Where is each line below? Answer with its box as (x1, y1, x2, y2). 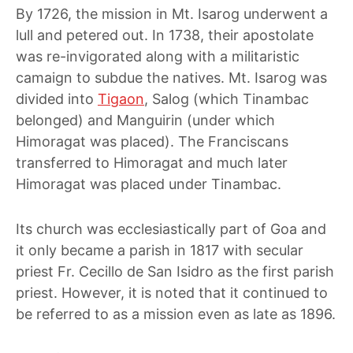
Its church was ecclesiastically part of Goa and (16, 221, 326, 237)
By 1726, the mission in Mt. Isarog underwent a (16, 6, 328, 22)
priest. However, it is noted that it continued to (16, 284, 328, 301)
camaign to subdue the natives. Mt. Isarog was (16, 69, 327, 86)
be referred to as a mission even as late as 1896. (16, 306, 336, 322)
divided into (16, 91, 98, 107)
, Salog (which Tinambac (144, 91, 309, 107)
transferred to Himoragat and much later (16, 154, 288, 171)
